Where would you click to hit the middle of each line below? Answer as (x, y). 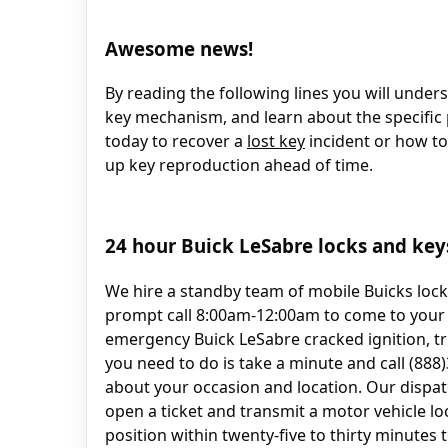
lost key (276, 141)
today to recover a (176, 141)
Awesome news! (179, 48)
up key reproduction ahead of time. (239, 165)
